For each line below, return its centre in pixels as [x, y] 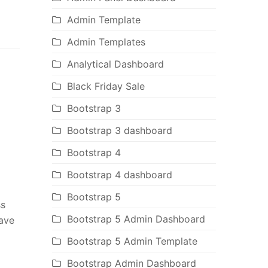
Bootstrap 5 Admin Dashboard [136, 219]
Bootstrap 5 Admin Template [132, 241]
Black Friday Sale [106, 86]
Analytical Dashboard [115, 64]
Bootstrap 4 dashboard [119, 175]
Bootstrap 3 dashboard [119, 131]
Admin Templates [106, 42]
